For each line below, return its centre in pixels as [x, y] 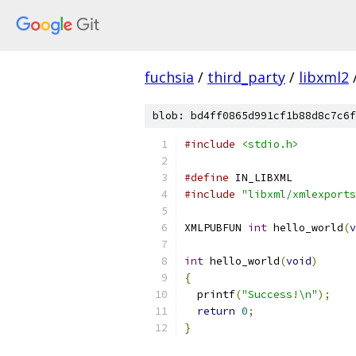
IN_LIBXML [261, 178]
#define [207, 178]
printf [210, 294]
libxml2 [324, 77]
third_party [246, 77]
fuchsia [169, 77]
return [216, 311]
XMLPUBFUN [216, 228]
